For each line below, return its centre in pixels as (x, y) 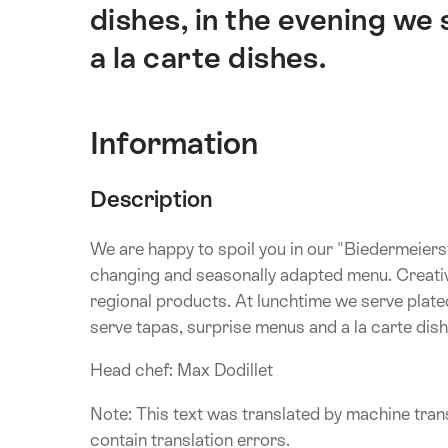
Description (151, 199)
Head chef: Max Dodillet (181, 370)
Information (174, 143)
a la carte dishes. (208, 58)
